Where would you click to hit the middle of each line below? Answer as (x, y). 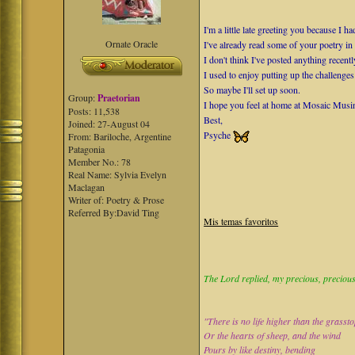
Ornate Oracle (132, 44)
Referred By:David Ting (114, 212)
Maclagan (87, 187)
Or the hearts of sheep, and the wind (273, 335)
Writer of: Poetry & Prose (116, 200)
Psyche (219, 135)
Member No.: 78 (100, 162)
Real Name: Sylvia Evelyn (118, 174)
